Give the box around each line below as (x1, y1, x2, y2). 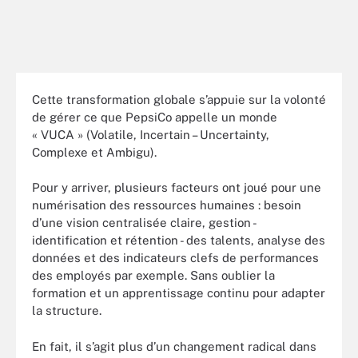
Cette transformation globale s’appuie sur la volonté (32, 92, 326, 106)
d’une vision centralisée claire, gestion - (32, 216, 256, 229)
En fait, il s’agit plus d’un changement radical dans (32, 339, 316, 353)
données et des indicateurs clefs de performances (32, 251, 319, 265)
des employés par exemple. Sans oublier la (32, 268, 275, 282)
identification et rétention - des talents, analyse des (32, 233, 325, 247)
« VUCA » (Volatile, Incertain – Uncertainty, (32, 127, 269, 141)
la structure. (32, 304, 101, 317)
